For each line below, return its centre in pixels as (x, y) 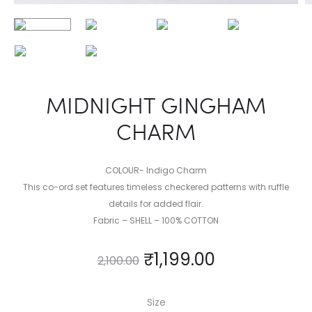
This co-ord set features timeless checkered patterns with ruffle (156, 187)
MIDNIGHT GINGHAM (156, 105)
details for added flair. (156, 204)
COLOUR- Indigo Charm (156, 171)
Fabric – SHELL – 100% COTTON (156, 221)
